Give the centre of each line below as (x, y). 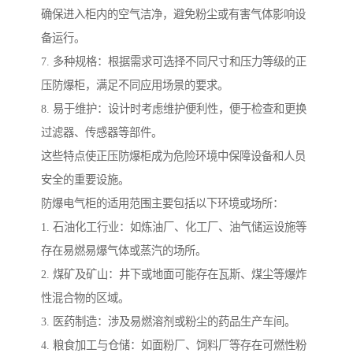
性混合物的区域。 (85, 298)
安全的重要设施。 (85, 180)
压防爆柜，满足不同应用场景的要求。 (135, 85)
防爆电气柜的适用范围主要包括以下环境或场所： (162, 204)
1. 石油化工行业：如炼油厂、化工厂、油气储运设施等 (174, 227)
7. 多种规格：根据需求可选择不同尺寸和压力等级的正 (174, 62)
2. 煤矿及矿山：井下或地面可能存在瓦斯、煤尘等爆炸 (174, 275)
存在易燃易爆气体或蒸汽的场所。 (124, 251)
